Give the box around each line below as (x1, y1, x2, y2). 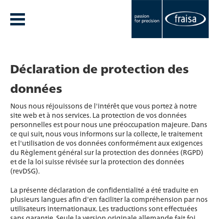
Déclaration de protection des (10, 60, 189, 76)
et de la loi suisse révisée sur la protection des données (10, 156, 184, 166)
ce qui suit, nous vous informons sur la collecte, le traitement (10, 129, 202, 138)
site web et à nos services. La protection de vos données (10, 110, 187, 120)
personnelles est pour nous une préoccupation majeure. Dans (10, 119, 207, 129)
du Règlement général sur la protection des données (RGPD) (10, 147, 203, 157)
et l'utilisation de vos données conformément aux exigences (10, 138, 203, 148)
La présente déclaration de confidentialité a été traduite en (10, 185, 198, 195)
